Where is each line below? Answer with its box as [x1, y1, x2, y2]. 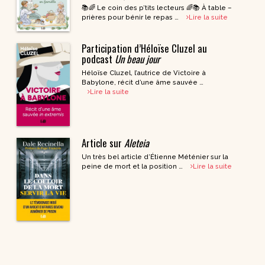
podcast [81, 51, 115, 66]
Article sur [81, 135, 124, 151]
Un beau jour [114, 51, 160, 66]
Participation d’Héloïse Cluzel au [81, 40, 207, 56]
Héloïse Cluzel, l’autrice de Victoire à [81, 68, 206, 77]
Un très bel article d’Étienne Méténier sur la [81, 153, 228, 161]
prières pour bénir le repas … [81, 12, 180, 21]
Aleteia [124, 135, 149, 151]
